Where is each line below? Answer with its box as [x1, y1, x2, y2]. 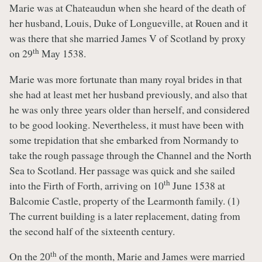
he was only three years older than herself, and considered [9, 102, 250, 116]
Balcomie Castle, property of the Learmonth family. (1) [9, 193, 240, 208]
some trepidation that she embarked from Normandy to [9, 132, 239, 147]
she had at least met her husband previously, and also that [9, 87, 247, 101]
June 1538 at [170, 178, 225, 192]
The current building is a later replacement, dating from [9, 208, 240, 223]
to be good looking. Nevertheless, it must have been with [9, 117, 244, 132]
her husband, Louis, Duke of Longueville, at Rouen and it [9, 16, 248, 30]
